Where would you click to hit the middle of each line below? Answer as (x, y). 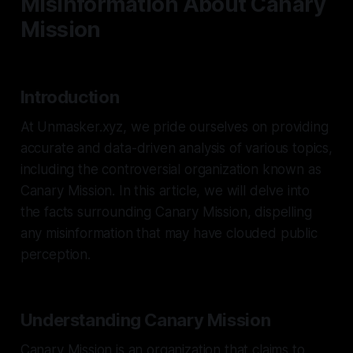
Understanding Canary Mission (145, 320)
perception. (55, 254)
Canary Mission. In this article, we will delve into (165, 190)
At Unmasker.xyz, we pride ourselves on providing (174, 126)
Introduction (70, 97)
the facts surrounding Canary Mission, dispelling (166, 212)
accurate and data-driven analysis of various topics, (176, 148)
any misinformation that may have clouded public (169, 233)
